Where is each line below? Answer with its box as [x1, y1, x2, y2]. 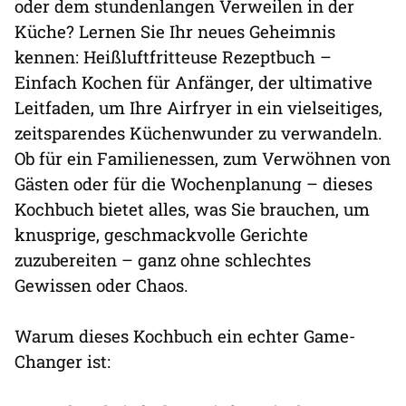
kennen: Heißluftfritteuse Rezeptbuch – [14, 44, 332, 68]
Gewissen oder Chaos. [14, 273, 188, 296]
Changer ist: [14, 349, 111, 372]
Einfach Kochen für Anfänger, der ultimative [14, 70, 372, 93]
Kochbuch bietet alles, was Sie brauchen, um [14, 197, 370, 220]
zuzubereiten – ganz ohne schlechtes [14, 247, 311, 271]
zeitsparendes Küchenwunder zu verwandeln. [14, 121, 382, 144]
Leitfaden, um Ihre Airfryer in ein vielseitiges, [14, 95, 382, 119]
